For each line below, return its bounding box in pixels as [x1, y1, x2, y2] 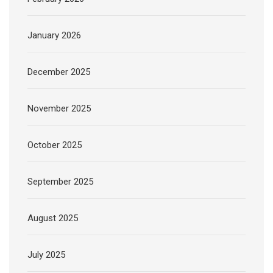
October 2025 [27, 140, 82, 151]
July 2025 [27, 249, 65, 261]
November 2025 [27, 103, 91, 115]
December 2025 [27, 66, 90, 78]
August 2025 [27, 213, 78, 224]
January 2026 [27, 30, 81, 41]
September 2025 [27, 176, 93, 188]
